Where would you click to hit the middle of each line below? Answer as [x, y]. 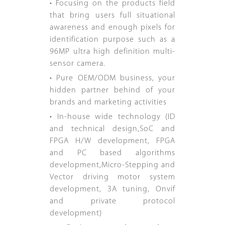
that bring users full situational [113, 16]
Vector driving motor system [113, 178]
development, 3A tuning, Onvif [113, 190]
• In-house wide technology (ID [113, 117]
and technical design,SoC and [113, 129]
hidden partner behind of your [113, 91]
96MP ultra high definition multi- [113, 52]
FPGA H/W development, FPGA [113, 141]
